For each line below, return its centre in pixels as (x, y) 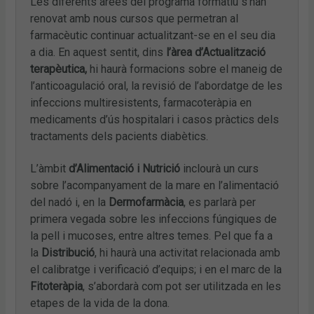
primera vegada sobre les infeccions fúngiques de (154, 219)
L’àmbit (50, 168)
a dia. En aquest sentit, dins (98, 52)
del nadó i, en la (70, 202)
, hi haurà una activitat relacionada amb (188, 252)
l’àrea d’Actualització (216, 52)
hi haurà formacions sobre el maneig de (185, 69)
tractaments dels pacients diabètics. (120, 136)
